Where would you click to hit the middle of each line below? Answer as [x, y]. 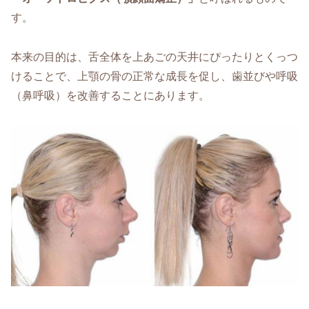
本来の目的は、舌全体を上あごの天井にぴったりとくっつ [154, 57]
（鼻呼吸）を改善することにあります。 [110, 95]
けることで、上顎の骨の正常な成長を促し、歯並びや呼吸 [154, 76]
